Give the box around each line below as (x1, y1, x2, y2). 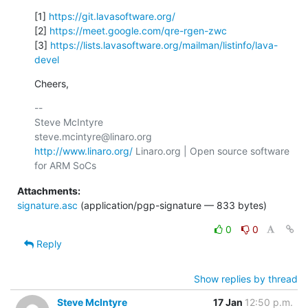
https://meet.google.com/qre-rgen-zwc (49, 24, 227, 36)
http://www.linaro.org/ (34, 144, 133, 157)
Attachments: (17, 184, 80, 197)
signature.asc (17, 199, 78, 211)
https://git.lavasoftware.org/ (49, 10, 175, 22)
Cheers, (34, 77, 69, 89)
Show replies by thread (194, 272, 298, 285)
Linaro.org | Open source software (133, 144, 289, 157)
